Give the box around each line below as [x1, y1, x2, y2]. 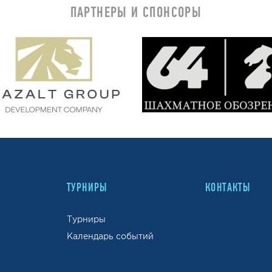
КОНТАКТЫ [205, 180, 251, 194]
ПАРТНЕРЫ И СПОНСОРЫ [70, 4, 202, 20]
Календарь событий [67, 231, 154, 241]
